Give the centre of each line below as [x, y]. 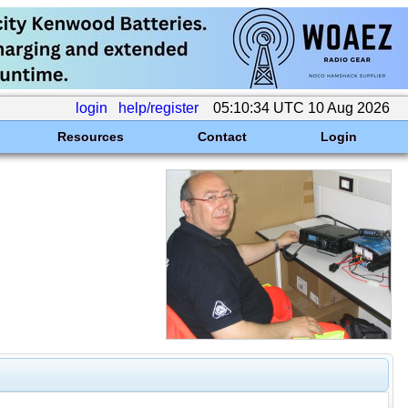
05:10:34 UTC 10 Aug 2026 [301, 108]
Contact [222, 137]
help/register [158, 108]
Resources [90, 137]
